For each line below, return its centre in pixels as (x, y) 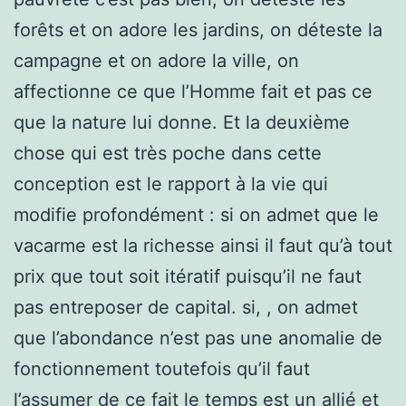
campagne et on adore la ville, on (156, 60)
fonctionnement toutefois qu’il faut (162, 368)
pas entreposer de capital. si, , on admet (186, 307)
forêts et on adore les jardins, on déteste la (198, 29)
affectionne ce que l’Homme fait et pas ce (193, 91)
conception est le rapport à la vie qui (171, 184)
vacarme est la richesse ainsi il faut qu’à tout (203, 245)
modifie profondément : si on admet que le (196, 214)
